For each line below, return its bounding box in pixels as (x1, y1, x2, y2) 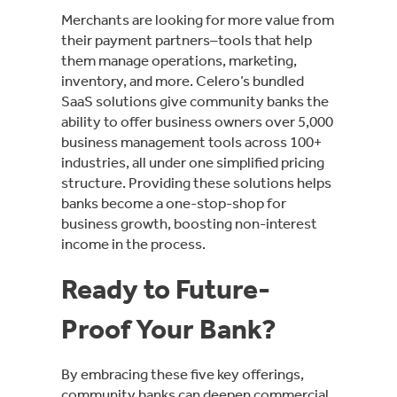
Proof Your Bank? (61, 311, 282, 346)
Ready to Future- (61, 271, 270, 306)
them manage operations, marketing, (61, 51, 297, 69)
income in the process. (61, 234, 208, 253)
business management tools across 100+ (61, 132, 322, 151)
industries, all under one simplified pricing (61, 152, 324, 171)
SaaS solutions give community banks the (61, 91, 329, 110)
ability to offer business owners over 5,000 (61, 112, 333, 130)
